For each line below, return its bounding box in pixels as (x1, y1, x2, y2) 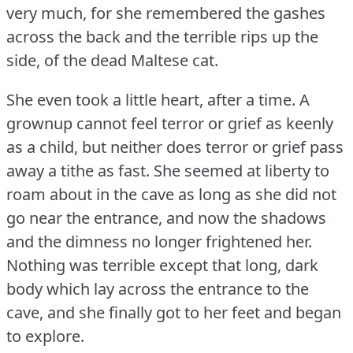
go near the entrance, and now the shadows (6, 207, 326, 229)
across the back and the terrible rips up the (6, 26, 318, 48)
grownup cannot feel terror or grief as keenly (6, 113, 333, 135)
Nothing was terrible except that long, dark (6, 255, 318, 277)
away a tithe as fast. (6, 160, 150, 182)
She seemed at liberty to (154, 160, 329, 182)
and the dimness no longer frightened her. (6, 231, 312, 253)
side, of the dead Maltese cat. (6, 50, 218, 72)
